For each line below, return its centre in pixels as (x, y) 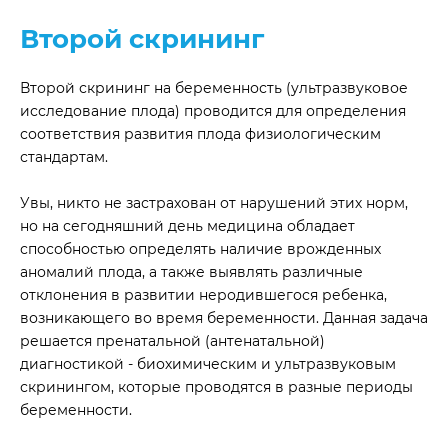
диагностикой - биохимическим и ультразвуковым (208, 364)
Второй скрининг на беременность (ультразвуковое (214, 88)
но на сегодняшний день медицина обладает (187, 226)
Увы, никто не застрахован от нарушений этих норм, (214, 203)
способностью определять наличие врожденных (200, 249)
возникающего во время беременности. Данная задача (224, 318)
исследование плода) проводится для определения (213, 111)
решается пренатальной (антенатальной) (172, 341)
